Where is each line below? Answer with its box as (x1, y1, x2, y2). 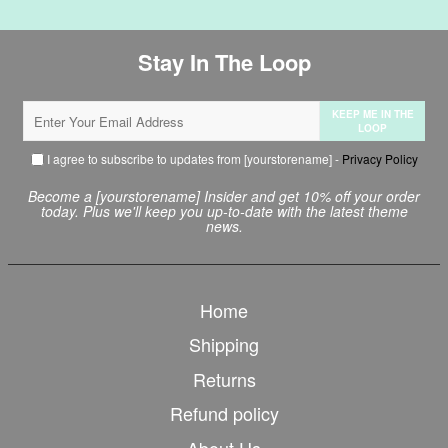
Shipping (189, 331, 259, 358)
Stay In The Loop (137, 45, 311, 78)
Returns (192, 365, 256, 392)
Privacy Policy (341, 149, 418, 167)
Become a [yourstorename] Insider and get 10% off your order (28, 185, 420, 206)
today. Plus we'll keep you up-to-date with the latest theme (40, 200, 408, 221)
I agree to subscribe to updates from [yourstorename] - (43, 149, 342, 167)
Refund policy (169, 400, 279, 427)
